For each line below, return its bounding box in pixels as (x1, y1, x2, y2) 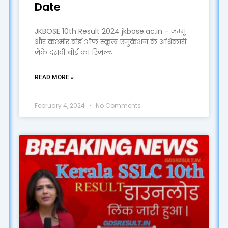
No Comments (94, 101, 141, 110)
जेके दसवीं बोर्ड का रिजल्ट (34, 47, 113, 58)
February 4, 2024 (34, 101, 87, 110)
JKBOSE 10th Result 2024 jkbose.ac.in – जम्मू (34, 26, 186, 37)
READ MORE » (34, 74, 74, 81)
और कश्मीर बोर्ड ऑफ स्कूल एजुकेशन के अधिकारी (34, 37, 186, 47)
